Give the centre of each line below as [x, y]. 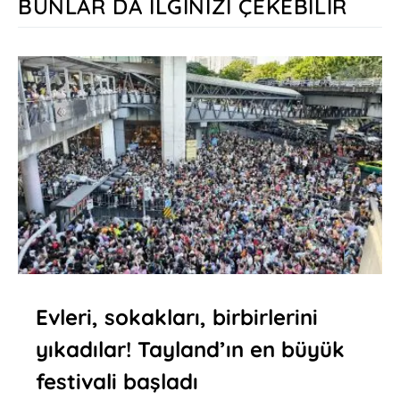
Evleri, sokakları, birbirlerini [177, 317]
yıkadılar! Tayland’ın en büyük [190, 350]
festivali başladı [117, 382]
